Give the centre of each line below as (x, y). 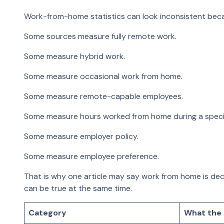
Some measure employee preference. (91, 156)
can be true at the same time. (78, 188)
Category (47, 212)
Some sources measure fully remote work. (100, 36)
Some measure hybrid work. (74, 56)
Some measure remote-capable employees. (103, 96)
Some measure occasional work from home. (103, 76)
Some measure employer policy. (81, 136)
